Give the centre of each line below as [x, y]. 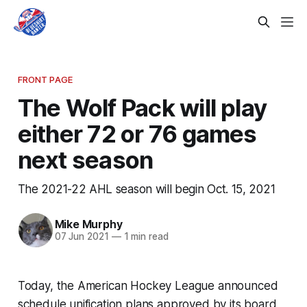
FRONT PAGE [45, 79]
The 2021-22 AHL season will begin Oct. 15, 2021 [146, 188]
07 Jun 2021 [82, 237]
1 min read [145, 237]
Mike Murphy [88, 224]
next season [85, 159]
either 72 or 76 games [137, 133]
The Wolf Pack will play [142, 107]
